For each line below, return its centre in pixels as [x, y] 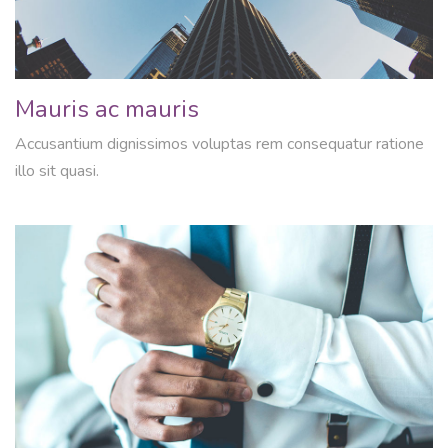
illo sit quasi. [57, 171]
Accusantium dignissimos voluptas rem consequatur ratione [219, 144]
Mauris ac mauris [107, 109]
